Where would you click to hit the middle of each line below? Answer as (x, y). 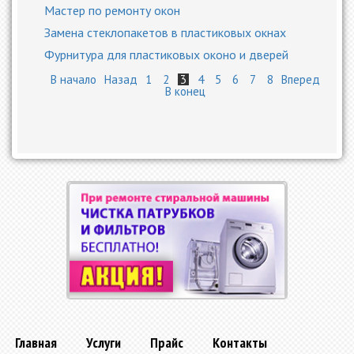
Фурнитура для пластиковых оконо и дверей (166, 55)
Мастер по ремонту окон (112, 10)
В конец (185, 91)
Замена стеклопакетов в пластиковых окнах (165, 32)
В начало (73, 79)
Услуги (104, 343)
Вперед (300, 79)
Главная (36, 343)
